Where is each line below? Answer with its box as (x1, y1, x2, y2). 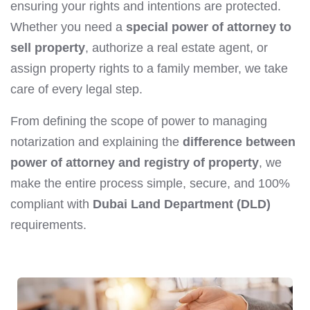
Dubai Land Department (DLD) (93, 197, 271, 211)
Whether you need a (10, 20, 126, 34)
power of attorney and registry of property (10, 156, 259, 170)
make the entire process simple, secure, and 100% (10, 176, 290, 190)
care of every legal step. (10, 82, 143, 96)
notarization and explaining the (10, 135, 183, 149)
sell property (10, 41, 85, 55)
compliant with (10, 197, 93, 211)
